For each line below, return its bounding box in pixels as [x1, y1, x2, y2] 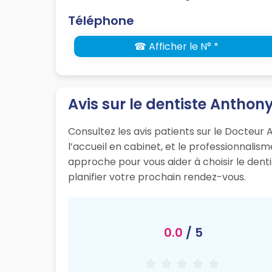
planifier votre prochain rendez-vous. [68, 170, 246, 185]
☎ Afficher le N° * [134, 39, 219, 54]
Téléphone [68, 12, 134, 30]
